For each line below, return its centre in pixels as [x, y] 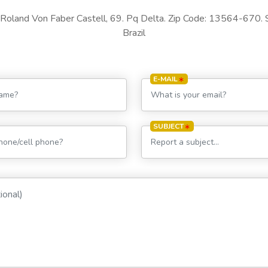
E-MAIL [165, 79]
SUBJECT [168, 126]
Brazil [134, 33]
